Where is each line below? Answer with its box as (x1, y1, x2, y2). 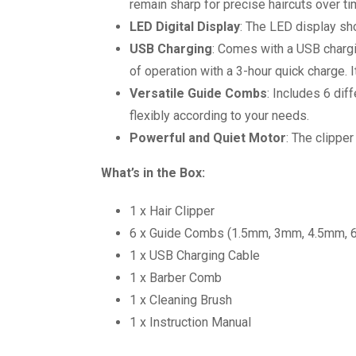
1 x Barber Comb (130, 270, 222, 285)
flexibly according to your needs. (130, 108, 309, 123)
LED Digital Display (130, 19, 240, 34)
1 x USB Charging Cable (130, 248, 260, 263)
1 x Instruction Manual (130, 315, 251, 330)
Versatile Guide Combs (130, 86, 267, 101)
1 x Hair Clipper (130, 203, 215, 219)
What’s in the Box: (101, 165, 205, 180)
